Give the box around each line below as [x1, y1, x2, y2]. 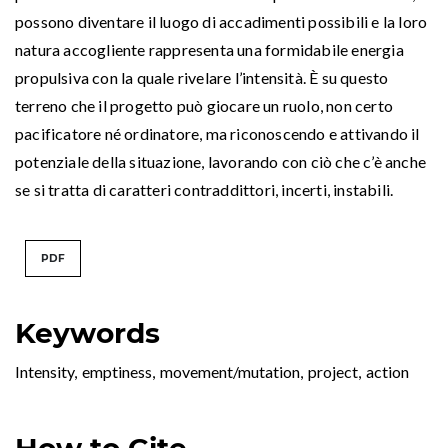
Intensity [15, 362, 74, 382]
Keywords [15, 316, 160, 351]
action [366, 362, 409, 382]
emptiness [82, 362, 152, 382]
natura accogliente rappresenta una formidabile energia [15, 40, 404, 60]
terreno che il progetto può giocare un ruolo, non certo [15, 96, 394, 116]
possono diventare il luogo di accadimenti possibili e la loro [15, 12, 428, 32]
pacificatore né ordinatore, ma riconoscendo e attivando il [15, 124, 420, 144]
